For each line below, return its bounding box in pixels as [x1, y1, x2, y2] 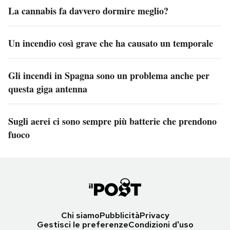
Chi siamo [61, 210, 100, 221]
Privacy [139, 210, 169, 221]
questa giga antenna [8, 82, 87, 95]
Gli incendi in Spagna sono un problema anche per [8, 69, 209, 82]
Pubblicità [99, 210, 140, 221]
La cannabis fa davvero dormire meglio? [8, 4, 168, 17]
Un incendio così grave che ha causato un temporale [8, 36, 213, 50]
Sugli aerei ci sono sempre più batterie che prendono [8, 114, 217, 128]
